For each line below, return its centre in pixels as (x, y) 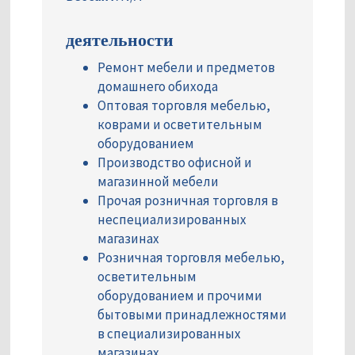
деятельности (120, 39)
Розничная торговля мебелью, (191, 258)
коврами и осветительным (180, 125)
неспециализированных (172, 220)
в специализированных (169, 334)
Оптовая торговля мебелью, (184, 106)
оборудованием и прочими (180, 296)
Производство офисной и (175, 163)
